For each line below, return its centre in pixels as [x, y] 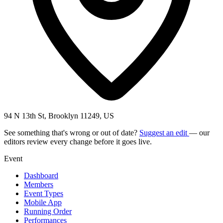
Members [39, 184]
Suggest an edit [164, 132]
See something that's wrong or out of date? [72, 132]
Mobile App [43, 202]
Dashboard [41, 175]
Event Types [44, 193]
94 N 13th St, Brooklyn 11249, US [59, 115]
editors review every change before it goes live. [78, 141]
